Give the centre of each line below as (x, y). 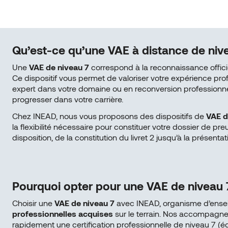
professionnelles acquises (63, 213)
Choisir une (33, 203)
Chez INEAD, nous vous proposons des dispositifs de (109, 116)
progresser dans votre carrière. (68, 99)
